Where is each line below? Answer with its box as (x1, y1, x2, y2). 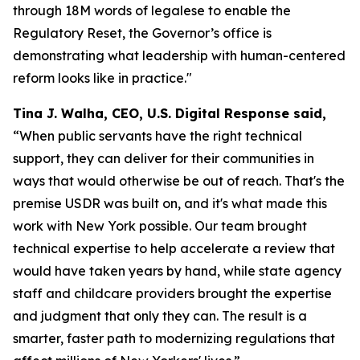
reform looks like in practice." (13, 70, 192, 86)
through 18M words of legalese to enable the (13, 2, 291, 18)
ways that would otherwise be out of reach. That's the (13, 173, 345, 189)
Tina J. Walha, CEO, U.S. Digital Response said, (13, 105, 326, 121)
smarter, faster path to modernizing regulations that (13, 330, 335, 346)
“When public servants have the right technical (13, 128, 302, 144)
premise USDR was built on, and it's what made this (13, 195, 327, 211)
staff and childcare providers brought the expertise (13, 285, 332, 301)
